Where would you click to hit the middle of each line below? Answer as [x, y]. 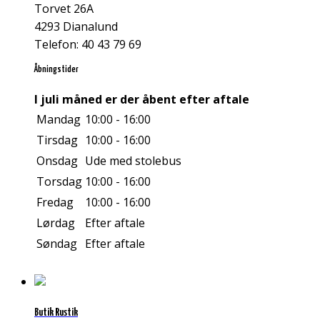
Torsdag [59, 182]
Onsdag [57, 161]
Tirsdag [57, 140]
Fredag [55, 202]
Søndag [57, 244]
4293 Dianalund [76, 27]
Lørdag [56, 223]
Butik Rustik [56, 312]
